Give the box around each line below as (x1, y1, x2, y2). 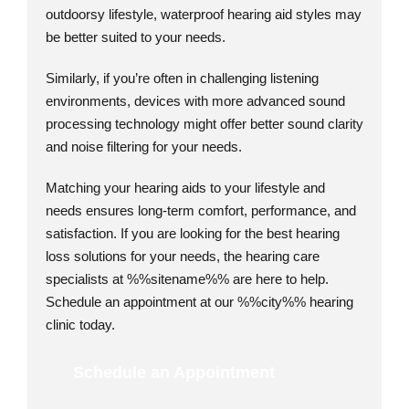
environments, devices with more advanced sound (46, 92, 345, 109)
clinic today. (46, 316, 115, 332)
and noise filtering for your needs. (46, 138, 242, 154)
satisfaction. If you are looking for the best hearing (46, 225, 340, 241)
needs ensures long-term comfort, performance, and (46, 202, 356, 218)
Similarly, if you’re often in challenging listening (46, 69, 319, 86)
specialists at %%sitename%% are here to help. (46, 270, 329, 287)
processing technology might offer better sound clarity (46, 115, 363, 131)
